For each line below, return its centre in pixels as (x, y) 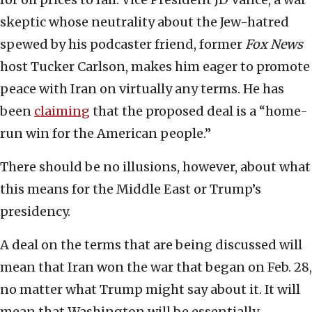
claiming (62, 111)
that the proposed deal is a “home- (199, 111)
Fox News (274, 45)
